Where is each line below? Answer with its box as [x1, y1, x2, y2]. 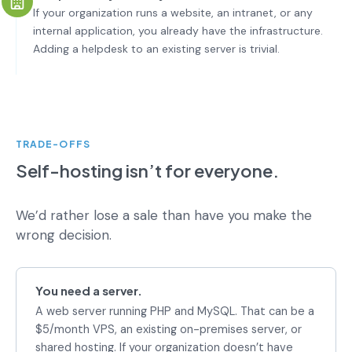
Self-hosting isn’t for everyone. [16, 159, 279, 181]
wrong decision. [16, 225, 112, 244]
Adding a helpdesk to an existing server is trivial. [33, 41, 280, 56]
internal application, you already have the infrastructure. [33, 23, 323, 38]
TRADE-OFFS [16, 137, 90, 150]
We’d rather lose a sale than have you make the [16, 206, 312, 224]
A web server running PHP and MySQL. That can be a [35, 303, 314, 318]
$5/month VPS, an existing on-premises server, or [35, 321, 302, 336]
